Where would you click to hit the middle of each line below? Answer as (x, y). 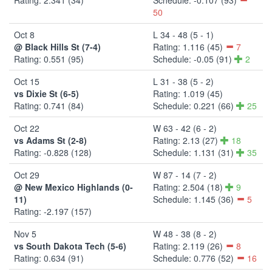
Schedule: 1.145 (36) (195, 199)
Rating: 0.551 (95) (49, 59)
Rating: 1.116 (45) (189, 46)
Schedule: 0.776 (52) (195, 258)
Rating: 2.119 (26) (189, 246)
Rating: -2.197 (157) (53, 211)
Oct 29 (27, 175)
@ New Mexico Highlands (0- (73, 187)
